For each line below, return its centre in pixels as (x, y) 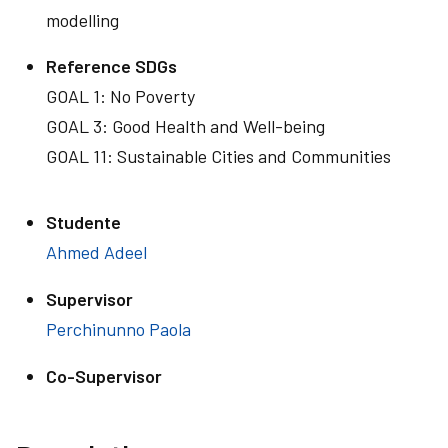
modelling (82, 20)
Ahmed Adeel (96, 252)
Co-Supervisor (104, 376)
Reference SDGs (111, 66)
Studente (83, 222)
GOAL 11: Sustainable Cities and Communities (218, 156)
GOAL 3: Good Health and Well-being (185, 126)
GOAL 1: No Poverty (120, 96)
